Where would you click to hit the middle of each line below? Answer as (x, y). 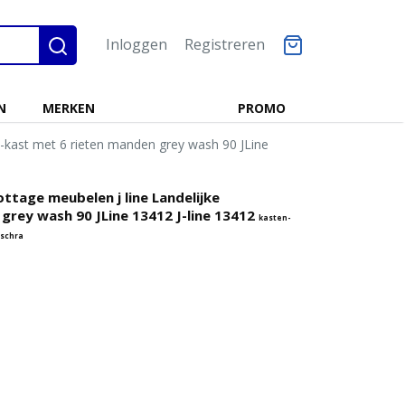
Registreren (225, 44)
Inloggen (137, 44)
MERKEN (69, 108)
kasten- (275, 217)
